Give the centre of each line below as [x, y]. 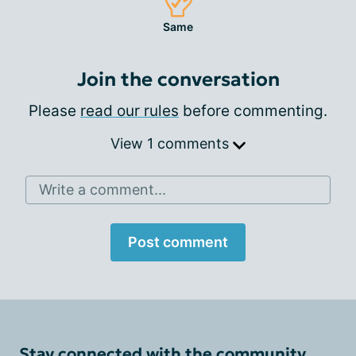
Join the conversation [178, 79]
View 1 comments [172, 143]
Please [54, 111]
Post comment [178, 242]
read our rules [130, 111]
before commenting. [253, 111]
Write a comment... [103, 190]
